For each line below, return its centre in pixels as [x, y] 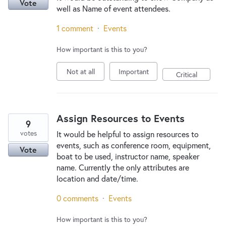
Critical [186, 74]
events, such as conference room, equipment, [134, 145]
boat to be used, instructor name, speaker [128, 156]
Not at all [80, 71]
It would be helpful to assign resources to [128, 134]
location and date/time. [97, 178]
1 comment [75, 28]
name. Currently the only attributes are [123, 167]
